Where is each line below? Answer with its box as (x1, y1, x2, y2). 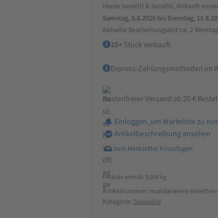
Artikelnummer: (102, 186, 150, 196)
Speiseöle (133, 197, 161, 207)
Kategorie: (102, 197, 133, 207)
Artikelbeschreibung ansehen (114, 128, 211, 140)
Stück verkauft (122, 39, 171, 51)
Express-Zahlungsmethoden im (110, 63, 214, 74)
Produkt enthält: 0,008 (102, 172, 160, 182)
